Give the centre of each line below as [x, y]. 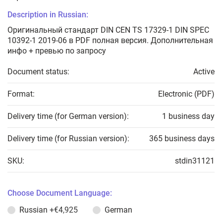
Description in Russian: [48, 15]
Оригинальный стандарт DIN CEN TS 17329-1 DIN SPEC [108, 30]
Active [204, 72]
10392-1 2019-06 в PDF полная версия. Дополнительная [110, 40]
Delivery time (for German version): [68, 116]
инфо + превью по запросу [57, 51]
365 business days [182, 139]
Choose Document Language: [60, 193]
